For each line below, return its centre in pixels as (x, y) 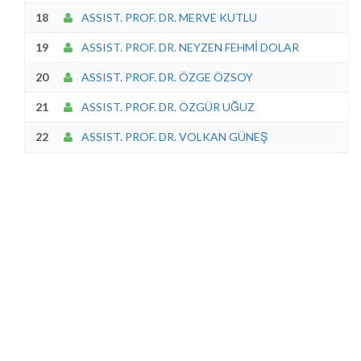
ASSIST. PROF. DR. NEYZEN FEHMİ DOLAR (189, 47)
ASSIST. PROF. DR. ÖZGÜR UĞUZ (167, 107)
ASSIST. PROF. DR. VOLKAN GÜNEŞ (173, 137)
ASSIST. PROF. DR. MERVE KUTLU (168, 17)
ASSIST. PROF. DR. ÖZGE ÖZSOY (166, 77)
